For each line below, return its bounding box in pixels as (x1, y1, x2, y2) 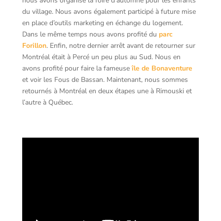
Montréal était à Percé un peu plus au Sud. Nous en (22, 52, 181, 62)
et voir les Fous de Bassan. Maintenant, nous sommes (22, 74, 188, 84)
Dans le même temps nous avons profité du (22, 29, 159, 39)
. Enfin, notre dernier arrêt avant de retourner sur (46, 40, 195, 50)
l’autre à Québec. (22, 97, 73, 107)
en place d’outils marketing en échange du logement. (22, 18, 183, 28)
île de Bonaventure (131, 63, 192, 73)
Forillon (22, 40, 46, 50)
